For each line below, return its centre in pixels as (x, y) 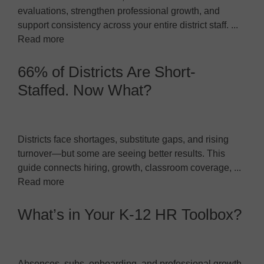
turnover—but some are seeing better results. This (121, 153)
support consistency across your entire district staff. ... (128, 25)
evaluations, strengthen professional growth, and (119, 11)
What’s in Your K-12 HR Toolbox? (130, 214)
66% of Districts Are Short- (107, 72)
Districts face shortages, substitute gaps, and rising (123, 139)
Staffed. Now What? (85, 90)
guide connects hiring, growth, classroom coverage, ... (129, 167)
